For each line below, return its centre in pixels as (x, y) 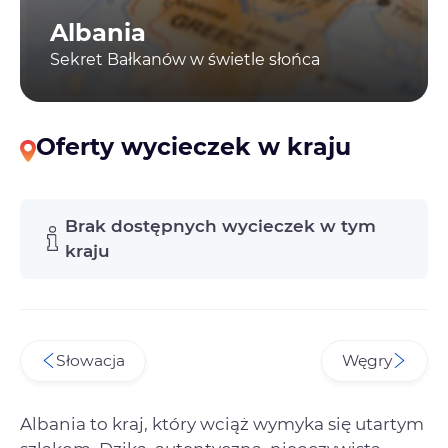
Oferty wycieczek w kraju (193, 146)
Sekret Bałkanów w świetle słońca (185, 59)
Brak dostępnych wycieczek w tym (220, 225)
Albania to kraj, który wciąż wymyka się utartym (222, 423)
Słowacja (90, 360)
